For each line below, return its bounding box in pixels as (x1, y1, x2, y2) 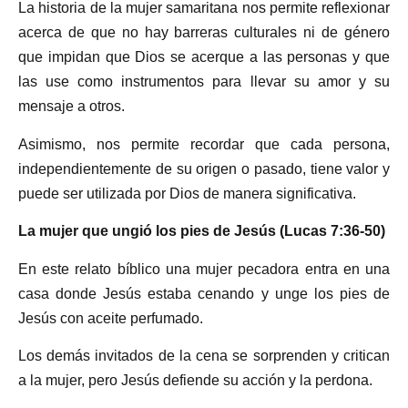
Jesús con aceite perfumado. (18, 310, 203, 326)
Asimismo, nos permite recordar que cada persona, (18, 136, 390, 152)
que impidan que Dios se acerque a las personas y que (18, 49, 390, 66)
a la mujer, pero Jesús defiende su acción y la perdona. (18, 372, 372, 388)
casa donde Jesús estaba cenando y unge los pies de (18, 285, 390, 301)
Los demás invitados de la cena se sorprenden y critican (18, 347, 390, 363)
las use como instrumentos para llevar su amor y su (18, 74, 390, 90)
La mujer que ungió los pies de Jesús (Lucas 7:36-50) (18, 223, 385, 240)
